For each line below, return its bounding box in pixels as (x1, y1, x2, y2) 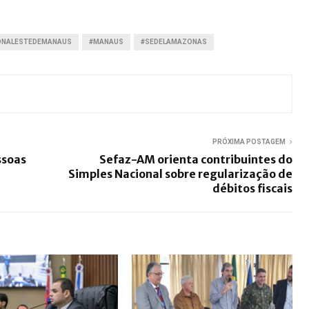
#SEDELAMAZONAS (141, 37, 207, 46)
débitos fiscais (212, 181, 292, 195)
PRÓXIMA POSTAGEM (212, 137, 286, 146)
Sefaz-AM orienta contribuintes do (99, 152, 292, 166)
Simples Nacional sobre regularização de (68, 166, 292, 181)
